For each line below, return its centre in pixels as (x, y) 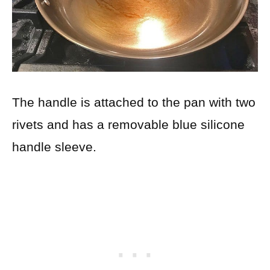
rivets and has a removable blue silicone (128, 124)
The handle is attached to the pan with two (134, 102)
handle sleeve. (54, 146)
